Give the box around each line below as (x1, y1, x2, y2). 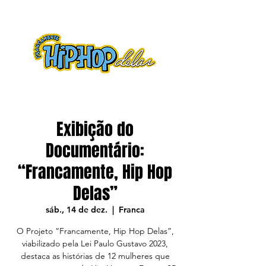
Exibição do (56, 117, 134, 141)
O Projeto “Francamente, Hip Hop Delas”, (16, 226, 174, 236)
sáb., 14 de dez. (45, 204, 107, 215)
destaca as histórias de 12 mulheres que (20, 251, 170, 261)
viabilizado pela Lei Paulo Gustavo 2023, (22, 238, 168, 249)
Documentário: (46, 138, 144, 163)
